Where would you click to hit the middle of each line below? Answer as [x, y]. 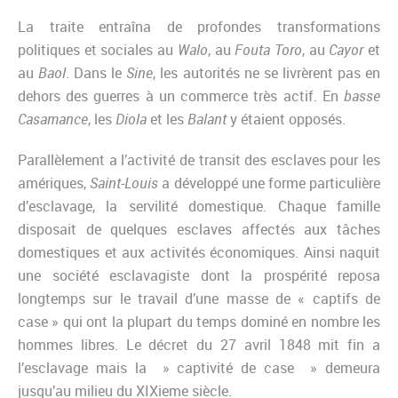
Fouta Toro [268, 50]
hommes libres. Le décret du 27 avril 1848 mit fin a [199, 345]
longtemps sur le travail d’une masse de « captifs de [199, 299]
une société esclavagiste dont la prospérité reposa [199, 276]
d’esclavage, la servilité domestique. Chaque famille [199, 207]
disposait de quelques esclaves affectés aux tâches [199, 230]
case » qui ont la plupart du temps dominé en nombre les [199, 322]
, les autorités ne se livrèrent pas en [267, 73]
